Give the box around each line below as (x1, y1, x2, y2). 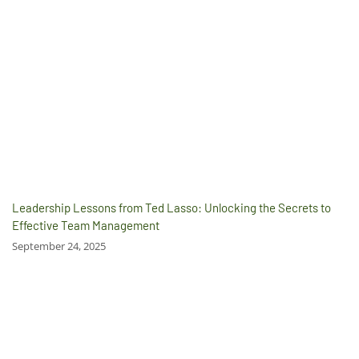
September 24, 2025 (12, 238, 106, 253)
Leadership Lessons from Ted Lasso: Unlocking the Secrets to (12, 200, 331, 215)
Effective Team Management (12, 217, 159, 232)
